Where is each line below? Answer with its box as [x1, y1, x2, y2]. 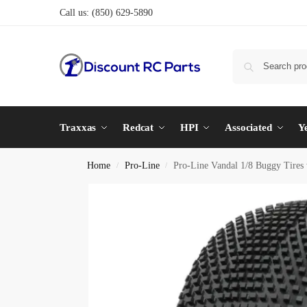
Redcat [122, 122, 154, 133]
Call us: [60, 8, 92, 18]
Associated [224, 122, 272, 133]
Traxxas [60, 122, 97, 133]
